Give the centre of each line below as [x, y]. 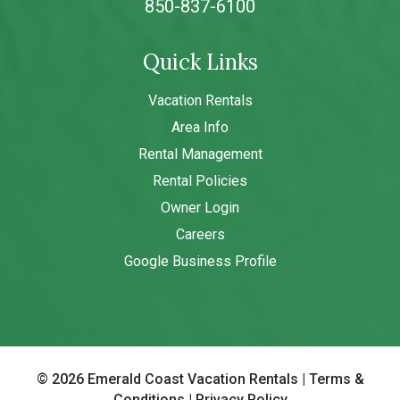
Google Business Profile [200, 261]
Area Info [200, 127]
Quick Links [200, 62]
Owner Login [200, 207]
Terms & [336, 379]
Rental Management [200, 154]
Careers [200, 234]
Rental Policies [200, 180]
